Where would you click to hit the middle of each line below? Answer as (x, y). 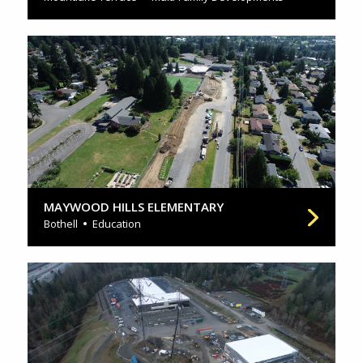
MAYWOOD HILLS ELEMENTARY (134, 207)
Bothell (61, 224)
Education (117, 224)
